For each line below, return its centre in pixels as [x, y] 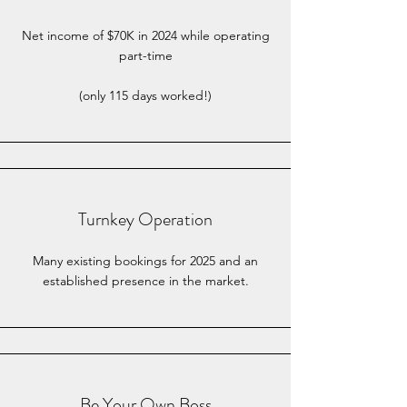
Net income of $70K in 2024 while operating [145, 35]
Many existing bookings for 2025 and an [145, 261]
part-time [145, 55]
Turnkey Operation [145, 219]
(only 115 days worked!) [145, 95]
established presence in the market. [145, 281]
